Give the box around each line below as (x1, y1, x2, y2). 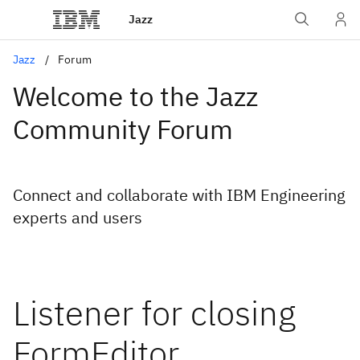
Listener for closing (13, 291, 296, 335)
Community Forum (13, 112, 233, 146)
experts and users (13, 207, 142, 228)
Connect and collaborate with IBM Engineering (13, 184, 346, 206)
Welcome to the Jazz (13, 79, 258, 113)
